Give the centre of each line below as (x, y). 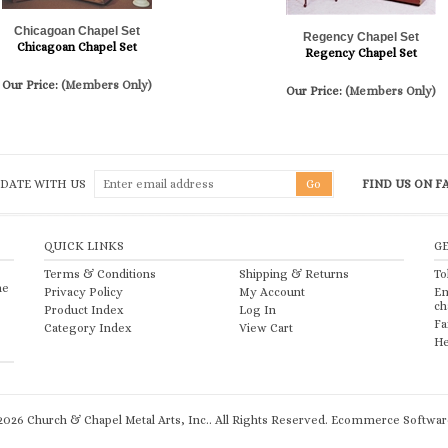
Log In (257, 310)
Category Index (87, 328)
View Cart (265, 328)
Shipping (263, 274)
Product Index (83, 310)
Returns (326, 274)
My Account (271, 292)
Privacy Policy (83, 292)
